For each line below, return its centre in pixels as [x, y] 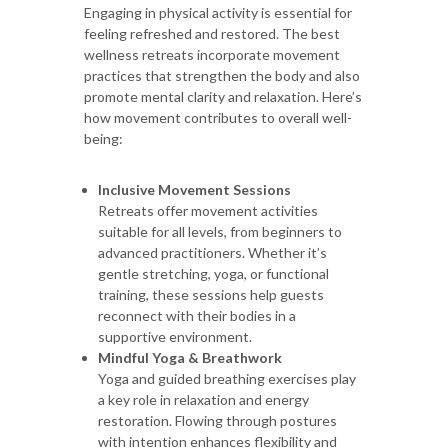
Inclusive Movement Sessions [194, 189]
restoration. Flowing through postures [217, 420]
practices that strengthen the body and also [222, 75]
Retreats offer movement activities [208, 210]
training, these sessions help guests [211, 294]
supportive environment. [175, 336]
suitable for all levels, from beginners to [220, 231]
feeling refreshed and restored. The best [212, 33]
